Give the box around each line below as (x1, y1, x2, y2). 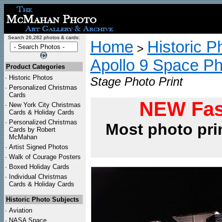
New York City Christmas (9, 101, 81, 109)
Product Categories (6, 63, 65, 70)
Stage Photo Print (90, 75, 183, 88)
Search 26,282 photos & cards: (7, 35, 80, 40)
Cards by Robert (9, 126, 55, 133)
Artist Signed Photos (9, 143, 68, 151)
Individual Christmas (9, 173, 67, 180)
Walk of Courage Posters (9, 153, 81, 161)
